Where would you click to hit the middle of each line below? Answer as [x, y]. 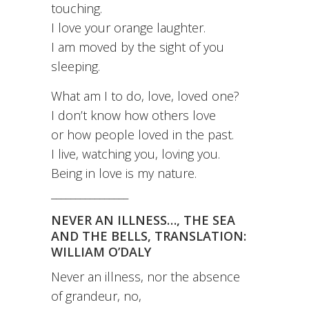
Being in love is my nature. [124, 173]
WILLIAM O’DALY [101, 252]
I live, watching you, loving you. [136, 154]
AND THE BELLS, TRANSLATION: [149, 236]
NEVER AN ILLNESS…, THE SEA [143, 220]
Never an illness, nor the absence [146, 277]
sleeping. [76, 67]
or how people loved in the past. [142, 135]
